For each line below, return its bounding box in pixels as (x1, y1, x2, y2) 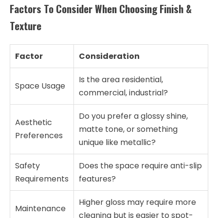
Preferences (15, 130, 63, 142)
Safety (15, 160, 40, 172)
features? (79, 173, 116, 185)
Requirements (15, 173, 69, 185)
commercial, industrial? (79, 87, 168, 99)
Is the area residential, (79, 74, 163, 86)
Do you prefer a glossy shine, (79, 110, 188, 122)
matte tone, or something (79, 124, 178, 135)
